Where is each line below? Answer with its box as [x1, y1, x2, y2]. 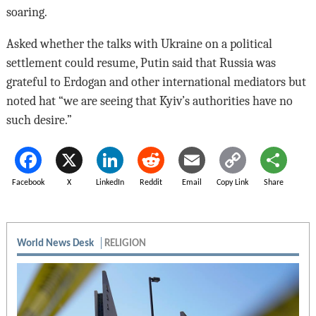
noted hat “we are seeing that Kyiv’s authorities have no [6, 94, 293, 109]
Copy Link [217, 178, 249, 188]
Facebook [11, 178, 44, 188]
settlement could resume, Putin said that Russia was [6, 56, 276, 71]
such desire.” [6, 113, 72, 128]
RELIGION [104, 238, 146, 250]
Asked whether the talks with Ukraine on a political [6, 37, 272, 51]
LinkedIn [95, 178, 124, 188]
